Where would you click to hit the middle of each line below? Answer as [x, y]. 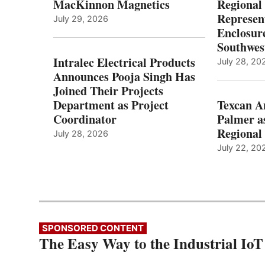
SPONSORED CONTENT [93, 228]
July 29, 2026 [81, 19]
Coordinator [85, 119]
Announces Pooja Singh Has [124, 77]
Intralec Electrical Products [124, 63]
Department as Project [111, 105]
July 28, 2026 [81, 134]
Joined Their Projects [108, 91]
